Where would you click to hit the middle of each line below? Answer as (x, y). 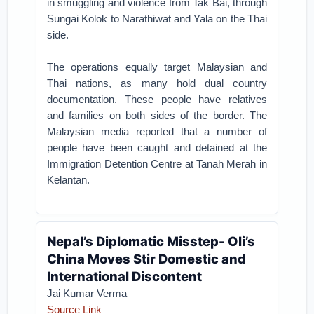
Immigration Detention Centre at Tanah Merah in (157, 164)
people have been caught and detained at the (157, 148)
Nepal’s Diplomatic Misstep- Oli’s (151, 241)
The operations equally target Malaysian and (157, 67)
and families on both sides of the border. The (157, 115)
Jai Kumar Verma (87, 293)
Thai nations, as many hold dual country (157, 83)
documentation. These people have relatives (157, 99)
